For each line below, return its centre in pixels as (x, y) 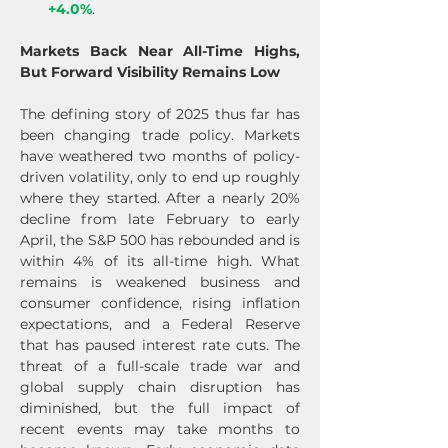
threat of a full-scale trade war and (160, 366)
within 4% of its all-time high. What (160, 261)
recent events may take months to (160, 429)
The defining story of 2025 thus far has (160, 114)
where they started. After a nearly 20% (160, 198)
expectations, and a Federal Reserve (160, 324)
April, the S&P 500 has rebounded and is (160, 240)
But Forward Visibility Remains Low (150, 72)
